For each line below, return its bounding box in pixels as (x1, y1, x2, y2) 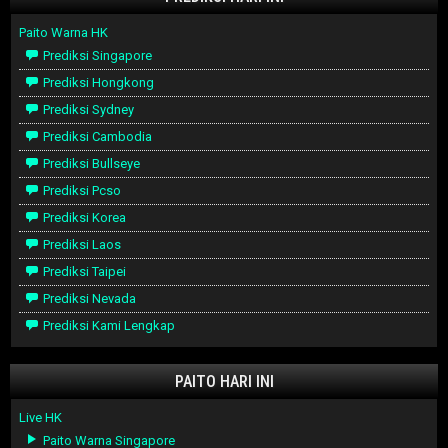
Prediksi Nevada (40, 291, 136, 307)
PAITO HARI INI (174, 372, 274, 392)
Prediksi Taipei (40, 264, 126, 280)
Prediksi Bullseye (40, 156, 140, 172)
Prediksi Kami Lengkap (40, 318, 175, 334)
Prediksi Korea (40, 210, 126, 226)
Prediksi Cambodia (40, 129, 152, 145)
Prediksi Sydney (40, 102, 134, 118)
